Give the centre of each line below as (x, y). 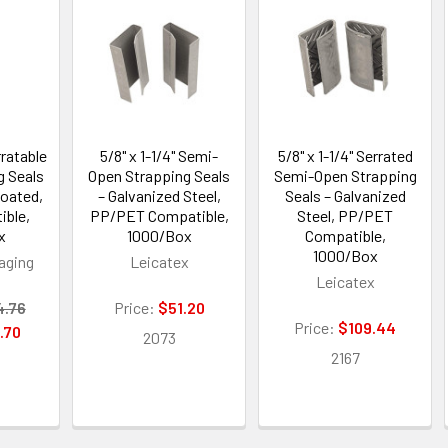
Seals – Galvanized (345, 195)
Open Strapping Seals (159, 175)
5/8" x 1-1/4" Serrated (345, 155)
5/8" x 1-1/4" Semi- (159, 155)
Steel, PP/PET (345, 215)
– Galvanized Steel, (159, 195)
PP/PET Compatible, (159, 215)
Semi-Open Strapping (345, 175)
